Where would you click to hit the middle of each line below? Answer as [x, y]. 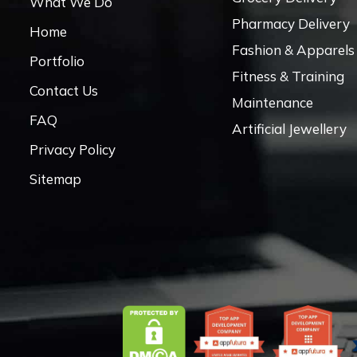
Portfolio [57, 61]
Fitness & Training [288, 76]
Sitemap [55, 179]
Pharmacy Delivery [291, 24]
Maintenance [273, 102]
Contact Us [64, 90]
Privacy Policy [73, 149]
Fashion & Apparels [293, 50]
